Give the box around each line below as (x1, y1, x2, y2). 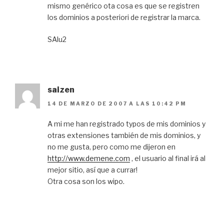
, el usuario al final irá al (130, 154, 205, 163)
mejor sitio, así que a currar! (47, 165, 137, 174)
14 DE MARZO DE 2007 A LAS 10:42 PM (47, 100, 186, 107)
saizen (47, 84, 74, 94)
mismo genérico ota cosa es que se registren (47, 1, 199, 10)
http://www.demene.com (47, 154, 130, 163)
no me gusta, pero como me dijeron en (47, 142, 175, 151)
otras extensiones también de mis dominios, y (47, 131, 200, 140)
